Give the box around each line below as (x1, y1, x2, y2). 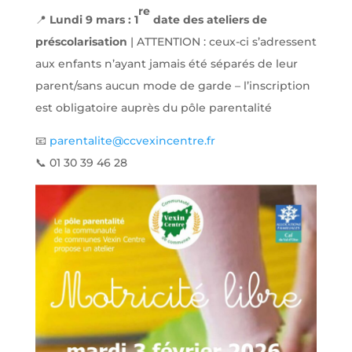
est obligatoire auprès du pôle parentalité (35, 101, 272, 115)
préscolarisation (35, 35, 127, 49)
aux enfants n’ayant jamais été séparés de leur (35, 57, 298, 71)
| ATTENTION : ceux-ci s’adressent (126, 35, 317, 49)
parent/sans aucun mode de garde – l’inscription (35, 79, 310, 93)
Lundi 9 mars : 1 (49, 13, 138, 27)
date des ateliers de (152, 13, 267, 27)
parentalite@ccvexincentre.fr (49, 134, 215, 148)
